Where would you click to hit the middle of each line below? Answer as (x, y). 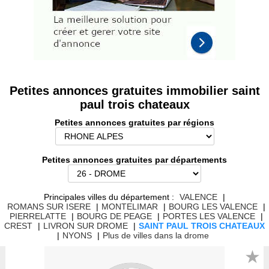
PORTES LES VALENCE (209, 216)
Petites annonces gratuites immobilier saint (134, 91)
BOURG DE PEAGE (114, 216)
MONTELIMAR (129, 207)
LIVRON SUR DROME (86, 226)
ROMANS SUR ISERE (49, 207)
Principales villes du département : (110, 197)
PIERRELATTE (38, 216)
